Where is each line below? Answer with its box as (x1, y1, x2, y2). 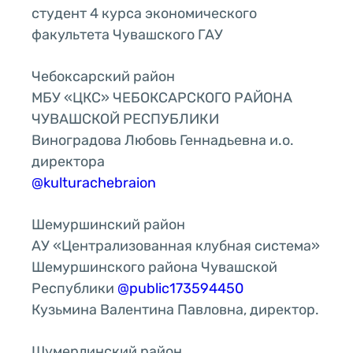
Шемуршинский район (32, 215, 185, 233)
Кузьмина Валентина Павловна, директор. (32, 300, 319, 318)
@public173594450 (117, 279, 243, 297)
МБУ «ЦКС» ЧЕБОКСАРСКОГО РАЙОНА (32, 88, 292, 106)
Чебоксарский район (32, 67, 175, 85)
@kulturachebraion (32, 173, 156, 191)
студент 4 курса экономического (32, 4, 257, 22)
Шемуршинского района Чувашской (32, 258, 277, 276)
